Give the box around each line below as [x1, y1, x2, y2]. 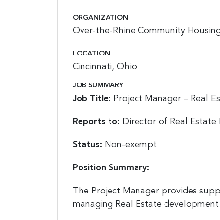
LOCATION [73, 50, 110, 57]
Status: [73, 140, 102, 149]
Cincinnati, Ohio [73, 62, 137, 71]
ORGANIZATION [73, 14, 128, 21]
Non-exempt [102, 140, 157, 149]
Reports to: [73, 117, 122, 126]
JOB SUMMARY [73, 82, 123, 89]
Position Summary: [73, 163, 149, 172]
